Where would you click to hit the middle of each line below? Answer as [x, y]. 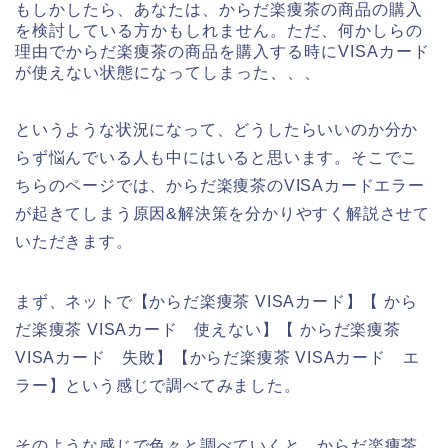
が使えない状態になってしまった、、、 [168, 73]
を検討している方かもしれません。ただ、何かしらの [219, 31]
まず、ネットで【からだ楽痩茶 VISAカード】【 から [216, 302]
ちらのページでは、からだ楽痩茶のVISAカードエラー [220, 186]
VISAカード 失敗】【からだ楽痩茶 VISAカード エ [217, 358]
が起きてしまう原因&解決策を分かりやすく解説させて [222, 214]
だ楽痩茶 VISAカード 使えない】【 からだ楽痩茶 [208, 330]
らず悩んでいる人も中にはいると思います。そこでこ [217, 158]
